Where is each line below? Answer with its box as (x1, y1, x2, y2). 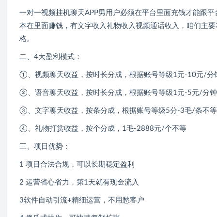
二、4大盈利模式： (19, 53, 82, 61)
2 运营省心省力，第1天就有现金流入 (19, 179, 139, 186)
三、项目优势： (19, 143, 70, 151)
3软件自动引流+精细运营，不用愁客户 (19, 197, 144, 204)
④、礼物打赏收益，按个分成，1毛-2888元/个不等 (19, 125, 186, 133)
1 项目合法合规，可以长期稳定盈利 (19, 161, 135, 169)
